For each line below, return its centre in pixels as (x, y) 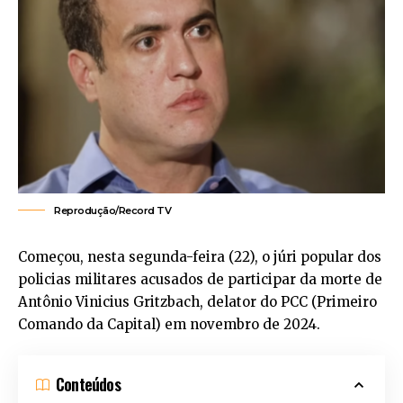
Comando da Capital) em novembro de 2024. (169, 324)
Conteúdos (88, 385)
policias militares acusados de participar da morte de (200, 279)
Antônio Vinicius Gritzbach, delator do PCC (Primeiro (197, 301)
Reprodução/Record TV (112, 210)
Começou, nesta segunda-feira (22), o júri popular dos (200, 256)
